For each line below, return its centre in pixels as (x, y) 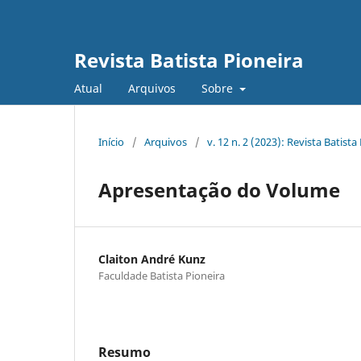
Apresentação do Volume (219, 189)
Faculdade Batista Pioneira (162, 275)
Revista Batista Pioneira (189, 60)
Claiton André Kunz (152, 259)
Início (111, 141)
